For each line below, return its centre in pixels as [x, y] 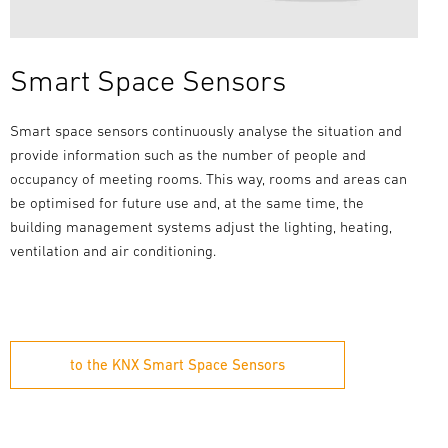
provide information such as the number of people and [187, 155]
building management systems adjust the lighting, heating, [200, 227]
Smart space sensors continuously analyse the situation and [205, 131]
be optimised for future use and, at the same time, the [186, 203]
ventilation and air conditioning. [112, 251]
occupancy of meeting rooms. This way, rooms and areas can [208, 179]
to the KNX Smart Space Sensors [177, 365]
